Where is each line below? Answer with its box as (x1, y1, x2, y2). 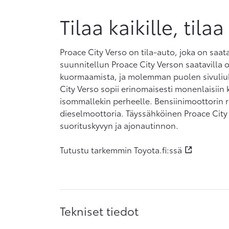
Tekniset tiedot (60, 202, 139, 219)
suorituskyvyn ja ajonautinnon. (60, 119, 178, 131)
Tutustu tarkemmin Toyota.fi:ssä (60, 144, 182, 156)
